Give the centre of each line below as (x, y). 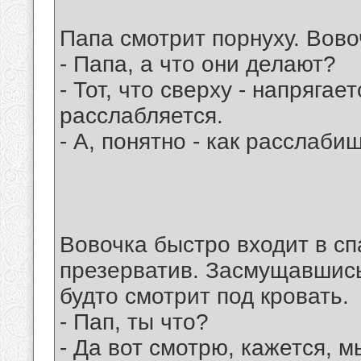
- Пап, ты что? (134, 322)
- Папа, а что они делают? (198, 64)
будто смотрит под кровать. (204, 297)
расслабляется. (141, 116)
